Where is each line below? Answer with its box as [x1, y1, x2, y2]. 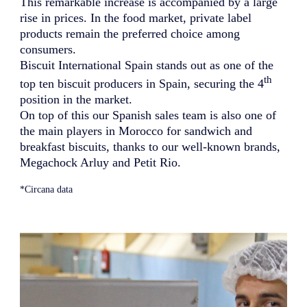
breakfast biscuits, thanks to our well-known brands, [20, 140, 281, 154]
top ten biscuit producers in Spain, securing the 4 [20, 77, 265, 91]
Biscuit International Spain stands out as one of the [20, 58, 274, 73]
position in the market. [20, 93, 133, 107]
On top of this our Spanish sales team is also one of [20, 108, 277, 123]
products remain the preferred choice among [20, 27, 241, 41]
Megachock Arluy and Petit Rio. [20, 156, 182, 170]
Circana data [25, 184, 73, 195]
